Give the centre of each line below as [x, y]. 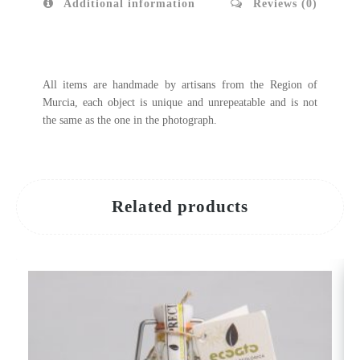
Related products [180, 206]
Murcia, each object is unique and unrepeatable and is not [180, 102]
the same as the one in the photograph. [129, 120]
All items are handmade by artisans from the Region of [180, 84]
